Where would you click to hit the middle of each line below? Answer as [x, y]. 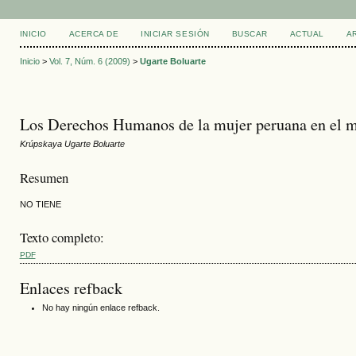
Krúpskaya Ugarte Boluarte [72, 144]
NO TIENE [40, 204]
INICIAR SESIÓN [175, 34]
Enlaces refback [71, 288]
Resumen [44, 177]
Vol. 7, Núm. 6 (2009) [89, 62]
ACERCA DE [94, 34]
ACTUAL [307, 34]
